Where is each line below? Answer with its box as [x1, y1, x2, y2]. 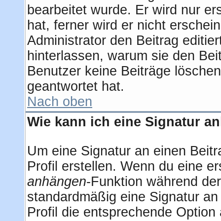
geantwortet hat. [27, 79, 124, 94]
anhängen [27, 174, 86, 189]
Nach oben [27, 94, 92, 109]
